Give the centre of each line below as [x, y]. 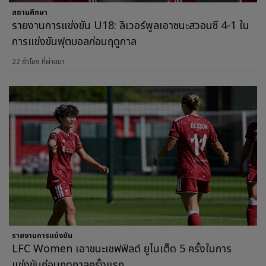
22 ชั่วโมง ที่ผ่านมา [38, 61]
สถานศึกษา [30, 12]
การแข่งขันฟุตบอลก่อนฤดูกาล [74, 42]
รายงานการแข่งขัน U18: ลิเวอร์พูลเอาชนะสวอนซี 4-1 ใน [131, 26]
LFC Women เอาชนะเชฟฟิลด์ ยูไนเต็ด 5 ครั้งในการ [122, 249]
